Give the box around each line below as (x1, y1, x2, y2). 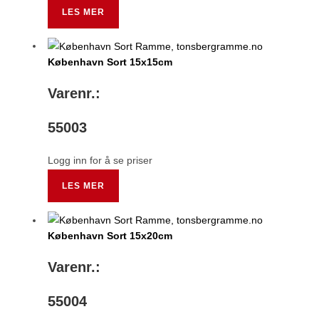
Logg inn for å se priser (48, 155, 153, 167)
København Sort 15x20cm (48, 230, 173, 242)
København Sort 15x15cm (48, 56, 173, 68)
